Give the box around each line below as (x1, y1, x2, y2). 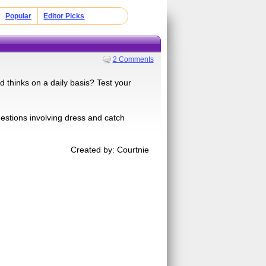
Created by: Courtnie (71, 144, 150, 154)
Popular (5, 12, 31, 20)
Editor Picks (43, 12, 85, 20)
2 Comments (112, 55, 154, 64)
